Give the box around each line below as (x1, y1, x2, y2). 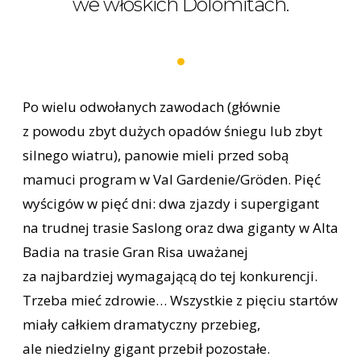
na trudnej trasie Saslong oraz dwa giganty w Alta (23, 218, 338, 238)
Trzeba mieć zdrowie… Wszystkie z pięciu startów (23, 291, 338, 310)
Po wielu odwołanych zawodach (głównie (23, 98, 280, 117)
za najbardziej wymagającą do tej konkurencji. (23, 267, 317, 286)
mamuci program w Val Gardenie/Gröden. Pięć (23, 170, 321, 189)
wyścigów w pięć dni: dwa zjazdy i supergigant (23, 194, 319, 214)
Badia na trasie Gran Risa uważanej (23, 243, 248, 262)
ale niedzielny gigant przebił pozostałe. (23, 339, 270, 359)
